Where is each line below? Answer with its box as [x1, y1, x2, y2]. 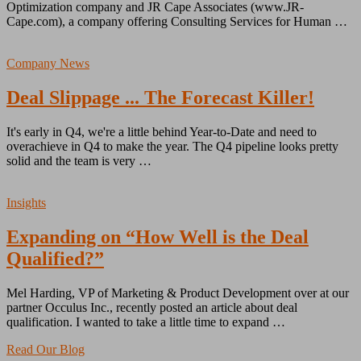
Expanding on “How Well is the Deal [6, 226, 309, 248]
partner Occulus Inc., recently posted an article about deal [6, 300, 297, 314]
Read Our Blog [6, 342, 85, 356]
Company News [6, 56, 89, 71]
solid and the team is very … [6, 154, 151, 168]
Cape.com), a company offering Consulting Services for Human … [6, 15, 347, 29]
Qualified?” [6, 248, 104, 270]
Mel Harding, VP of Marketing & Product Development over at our [6, 285, 349, 300]
